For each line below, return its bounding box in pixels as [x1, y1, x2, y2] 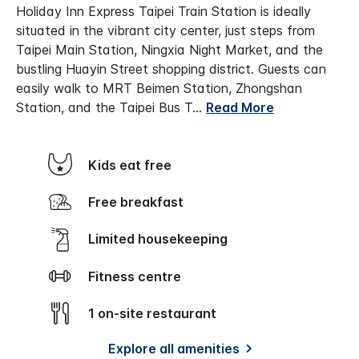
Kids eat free [98, 156, 171, 173]
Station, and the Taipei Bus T [16, 99, 192, 115]
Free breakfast [95, 193, 184, 210]
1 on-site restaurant [95, 305, 216, 321]
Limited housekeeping [95, 231, 228, 248]
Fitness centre [95, 268, 181, 284]
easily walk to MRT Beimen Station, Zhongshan [16, 79, 302, 96]
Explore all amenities [108, 340, 240, 357]
